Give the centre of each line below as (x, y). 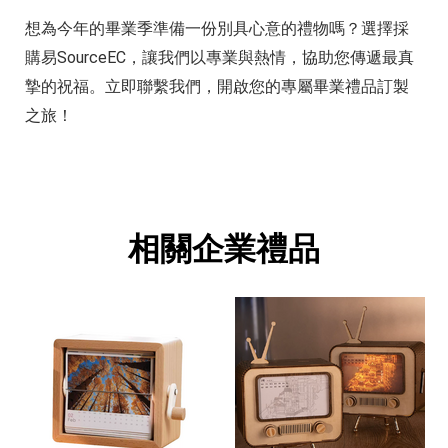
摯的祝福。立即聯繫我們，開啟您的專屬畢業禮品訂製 (217, 86)
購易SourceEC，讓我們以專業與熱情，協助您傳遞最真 (219, 57)
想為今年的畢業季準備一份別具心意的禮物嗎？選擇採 (217, 28)
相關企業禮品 (224, 248)
